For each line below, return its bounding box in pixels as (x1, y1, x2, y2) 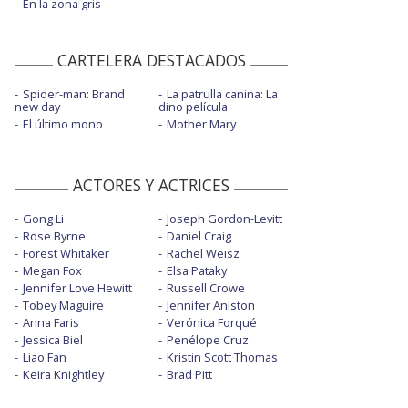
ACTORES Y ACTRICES (73, 174, 229, 197)
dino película (158, 98, 228, 116)
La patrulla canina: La (166, 86, 278, 103)
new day (15, 98, 60, 116)
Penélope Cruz (166, 331, 249, 349)
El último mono (23, 116, 103, 133)
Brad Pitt (166, 366, 212, 383)
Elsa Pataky (166, 262, 227, 280)
